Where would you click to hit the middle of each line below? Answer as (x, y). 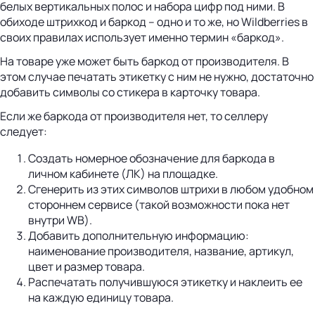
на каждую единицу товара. (102, 298)
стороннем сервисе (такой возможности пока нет (159, 205)
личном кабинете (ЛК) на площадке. (123, 174)
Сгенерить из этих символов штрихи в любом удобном (171, 189)
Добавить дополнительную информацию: (139, 236)
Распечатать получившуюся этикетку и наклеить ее (165, 282)
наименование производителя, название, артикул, (161, 251)
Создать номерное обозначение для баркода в (152, 159)
